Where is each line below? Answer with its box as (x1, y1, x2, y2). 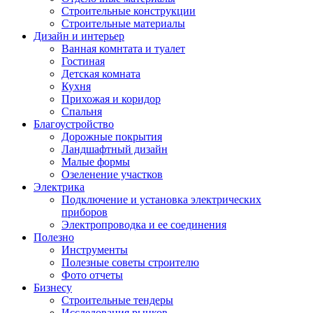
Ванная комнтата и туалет (61, 42, 185, 54)
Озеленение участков (61, 168, 163, 180)
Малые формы (61, 155, 130, 168)
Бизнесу (34, 281, 72, 293)
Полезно (34, 231, 74, 243)
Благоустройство (34, 117, 114, 130)
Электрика (34, 180, 85, 193)
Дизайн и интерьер (34, 29, 124, 42)
